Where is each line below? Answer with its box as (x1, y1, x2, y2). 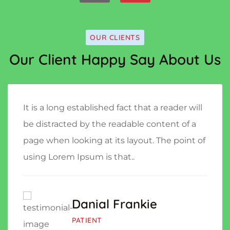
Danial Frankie (72, 196, 157, 212)
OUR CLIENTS (90, 33, 140, 43)
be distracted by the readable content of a (23, 119, 196, 129)
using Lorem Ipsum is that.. (23, 152, 135, 162)
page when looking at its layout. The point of (23, 136, 205, 146)
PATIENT (72, 216, 102, 225)
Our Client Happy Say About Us (9, 50, 221, 69)
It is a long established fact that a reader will (23, 103, 202, 113)
